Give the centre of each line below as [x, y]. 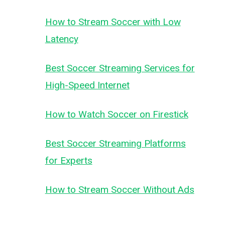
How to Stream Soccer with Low [113, 22]
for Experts [69, 160]
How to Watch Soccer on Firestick [117, 114]
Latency [62, 39]
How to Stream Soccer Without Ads [120, 190]
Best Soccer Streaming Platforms [115, 143]
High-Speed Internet [87, 85]
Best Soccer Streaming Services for [120, 68]
